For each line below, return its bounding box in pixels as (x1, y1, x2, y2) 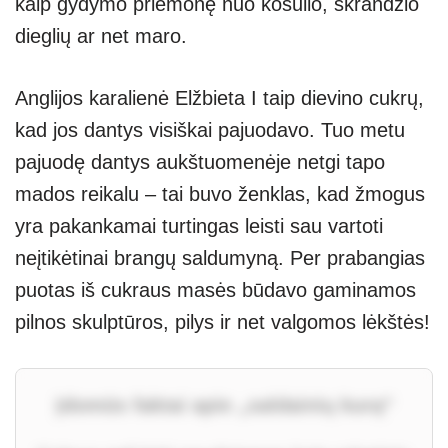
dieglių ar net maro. (15, 24, 187, 47)
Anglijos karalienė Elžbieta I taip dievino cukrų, (15, 86, 424, 109)
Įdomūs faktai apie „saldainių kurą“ (55, 393, 393, 416)
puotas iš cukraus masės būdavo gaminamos (15, 278, 416, 301)
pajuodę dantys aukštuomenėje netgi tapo (15, 150, 385, 173)
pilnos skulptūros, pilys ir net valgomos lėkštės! (15, 310, 430, 333)
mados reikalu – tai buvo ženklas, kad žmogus (15, 182, 425, 205)
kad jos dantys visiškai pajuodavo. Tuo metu (15, 118, 405, 141)
